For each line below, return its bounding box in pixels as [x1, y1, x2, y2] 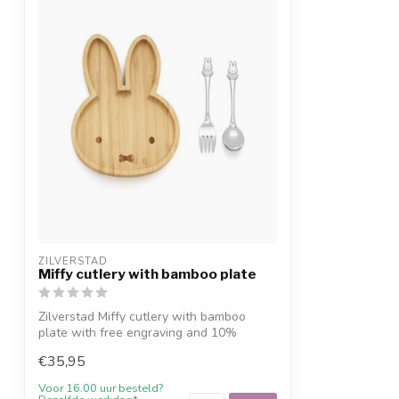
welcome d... [38, 340, 109, 358]
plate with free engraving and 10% [38, 324, 237, 342]
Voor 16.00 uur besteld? [38, 379, 163, 395]
